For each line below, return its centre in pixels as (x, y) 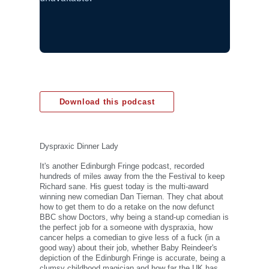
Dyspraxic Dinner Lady (79, 147)
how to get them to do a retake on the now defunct (127, 207)
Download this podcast (107, 102)
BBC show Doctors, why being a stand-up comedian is (134, 217)
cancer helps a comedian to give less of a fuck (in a (129, 238)
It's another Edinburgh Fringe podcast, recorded (122, 166)
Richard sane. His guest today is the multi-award (124, 187)
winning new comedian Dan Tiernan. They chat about (131, 197)
